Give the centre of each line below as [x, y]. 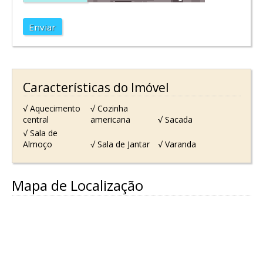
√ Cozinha [109, 108]
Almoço [37, 144]
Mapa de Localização [77, 185]
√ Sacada [176, 119]
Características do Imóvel [96, 88]
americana [110, 119]
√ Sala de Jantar [120, 144]
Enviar [43, 27]
